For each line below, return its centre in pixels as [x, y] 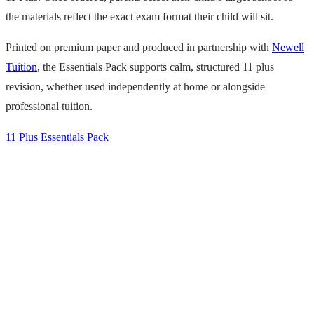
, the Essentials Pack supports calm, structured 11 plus [156, 67]
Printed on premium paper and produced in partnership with [139, 47]
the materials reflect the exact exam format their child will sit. [139, 16]
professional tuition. [49, 106]
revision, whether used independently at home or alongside [135, 86]
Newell [288, 47]
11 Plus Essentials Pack [57, 137]
